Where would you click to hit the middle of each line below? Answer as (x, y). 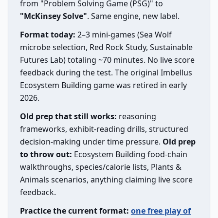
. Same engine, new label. (133, 16)
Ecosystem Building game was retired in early (103, 85)
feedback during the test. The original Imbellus (106, 73)
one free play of (161, 211)
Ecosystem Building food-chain (130, 154)
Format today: (48, 35)
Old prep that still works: (68, 116)
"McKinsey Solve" (54, 16)
